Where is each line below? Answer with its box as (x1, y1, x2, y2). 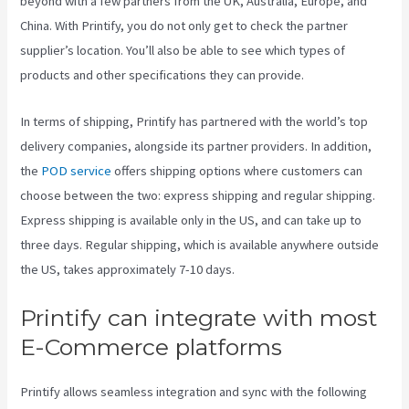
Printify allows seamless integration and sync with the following (20, 383, 368, 400)
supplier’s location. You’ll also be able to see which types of (20, 42, 346, 59)
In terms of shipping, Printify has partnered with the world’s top (20, 112, 369, 130)
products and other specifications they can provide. (20, 67, 305, 84)
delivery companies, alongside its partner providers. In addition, (20, 137, 372, 154)
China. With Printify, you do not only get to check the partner (20, 17, 349, 35)
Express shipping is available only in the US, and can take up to (20, 211, 362, 228)
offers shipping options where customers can (111, 162, 363, 179)
